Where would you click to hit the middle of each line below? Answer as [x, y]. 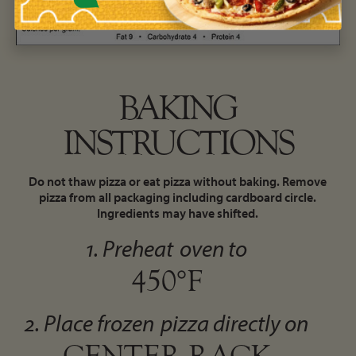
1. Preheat [130, 248]
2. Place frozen [90, 322]
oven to [214, 248]
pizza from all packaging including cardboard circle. [178, 197]
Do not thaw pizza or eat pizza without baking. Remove [178, 181]
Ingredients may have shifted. [178, 213]
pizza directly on [235, 322]
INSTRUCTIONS [178, 143]
